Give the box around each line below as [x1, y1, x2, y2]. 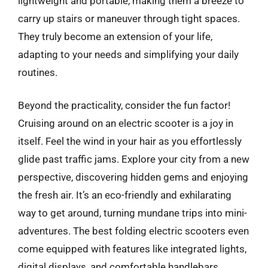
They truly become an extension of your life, [18, 30, 212, 42]
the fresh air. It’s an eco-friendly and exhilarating [18, 189, 232, 201]
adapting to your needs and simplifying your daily [18, 48, 239, 60]
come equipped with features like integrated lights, [18, 243, 246, 255]
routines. [18, 66, 57, 78]
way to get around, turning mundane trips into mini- [18, 207, 247, 219]
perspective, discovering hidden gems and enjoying [18, 171, 248, 183]
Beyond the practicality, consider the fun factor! [18, 99, 230, 111]
